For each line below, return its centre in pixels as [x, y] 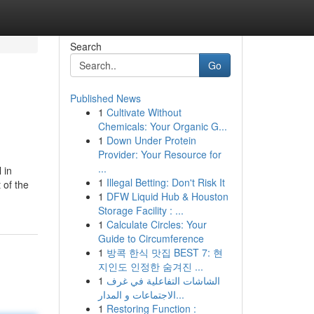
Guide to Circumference [151, 238]
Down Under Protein [151, 140]
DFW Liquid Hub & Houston [167, 196]
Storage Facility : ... [141, 210]
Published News [105, 98]
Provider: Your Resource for [159, 154]
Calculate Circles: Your [156, 224]
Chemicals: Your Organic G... [162, 126]
